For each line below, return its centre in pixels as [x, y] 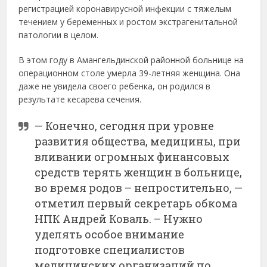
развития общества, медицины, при [138, 141]
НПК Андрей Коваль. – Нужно [119, 218]
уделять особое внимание [110, 234]
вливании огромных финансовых [132, 156]
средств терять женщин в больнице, [139, 172]
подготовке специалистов [110, 249]
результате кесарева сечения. [80, 99]
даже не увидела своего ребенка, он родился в [115, 86]
